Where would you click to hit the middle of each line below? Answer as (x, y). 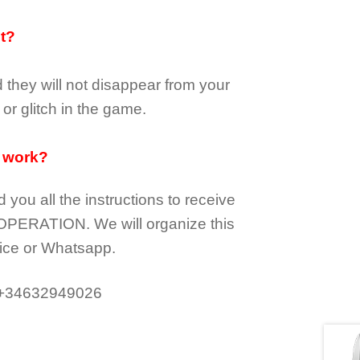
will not (65, 85)
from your (196, 85)
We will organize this (165, 224)
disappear (127, 85)
